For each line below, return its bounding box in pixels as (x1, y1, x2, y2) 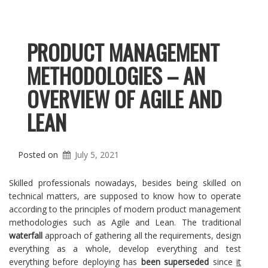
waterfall (9, 230, 42, 241)
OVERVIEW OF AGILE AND (27, 83, 222, 114)
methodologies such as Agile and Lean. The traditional (9, 217, 241, 228)
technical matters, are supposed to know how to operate (9, 190, 241, 202)
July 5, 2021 (75, 149, 120, 160)
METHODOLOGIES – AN (27, 59, 205, 91)
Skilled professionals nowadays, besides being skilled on (9, 177, 241, 188)
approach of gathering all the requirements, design (42, 230, 241, 241)
